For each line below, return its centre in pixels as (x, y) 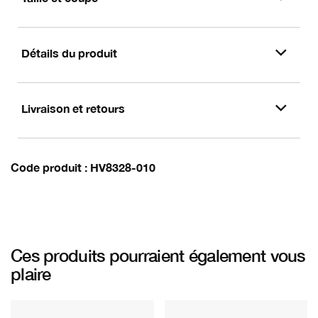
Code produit (46, 167)
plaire (31, 274)
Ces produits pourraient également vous (158, 256)
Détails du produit (69, 53)
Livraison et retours (73, 108)
